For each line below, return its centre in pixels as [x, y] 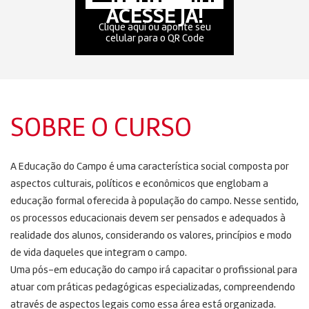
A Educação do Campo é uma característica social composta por [150, 167]
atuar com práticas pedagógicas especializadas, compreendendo [153, 288]
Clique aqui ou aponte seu [154, 28]
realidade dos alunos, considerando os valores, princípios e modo [151, 236]
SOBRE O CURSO [101, 129]
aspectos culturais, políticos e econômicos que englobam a [139, 184]
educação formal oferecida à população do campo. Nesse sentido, [154, 201]
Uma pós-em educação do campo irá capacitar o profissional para [154, 270]
